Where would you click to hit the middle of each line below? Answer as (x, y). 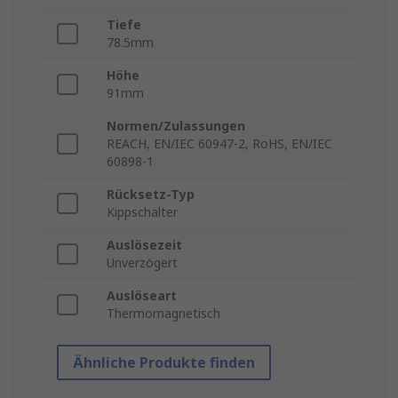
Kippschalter (142, 212)
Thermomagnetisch (163, 314)
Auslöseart (142, 296)
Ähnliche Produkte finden (164, 363)
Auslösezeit (144, 245)
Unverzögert (142, 263)
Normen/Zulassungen (176, 126)
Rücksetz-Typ (151, 195)
